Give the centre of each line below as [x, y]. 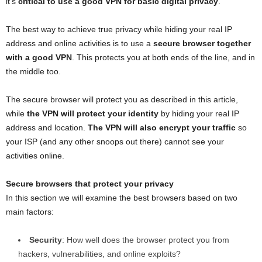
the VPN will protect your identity [93, 114]
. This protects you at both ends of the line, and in [163, 58]
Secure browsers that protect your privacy [90, 184]
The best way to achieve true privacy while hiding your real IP [119, 30]
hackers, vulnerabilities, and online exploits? [99, 254]
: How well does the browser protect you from [146, 240]
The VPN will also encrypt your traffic [162, 128]
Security [46, 240]
